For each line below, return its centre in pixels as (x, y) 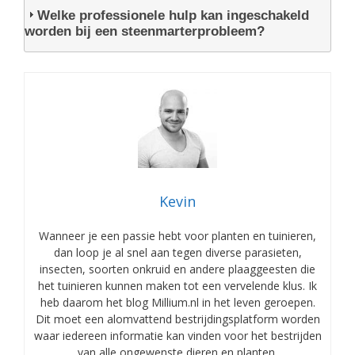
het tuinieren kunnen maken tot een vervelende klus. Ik (177, 286)
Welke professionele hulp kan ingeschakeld (173, 15)
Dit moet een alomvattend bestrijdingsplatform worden (177, 319)
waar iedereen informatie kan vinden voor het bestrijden (177, 336)
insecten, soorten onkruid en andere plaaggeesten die (177, 269)
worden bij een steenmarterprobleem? (145, 31)
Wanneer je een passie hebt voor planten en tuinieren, (177, 236)
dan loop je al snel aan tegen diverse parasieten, (177, 253)
